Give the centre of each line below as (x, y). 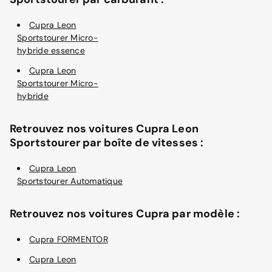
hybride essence (51, 50)
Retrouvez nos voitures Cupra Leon (104, 128)
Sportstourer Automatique (70, 181)
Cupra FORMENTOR (69, 239)
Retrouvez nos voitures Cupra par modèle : (125, 213)
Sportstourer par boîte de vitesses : (107, 142)
